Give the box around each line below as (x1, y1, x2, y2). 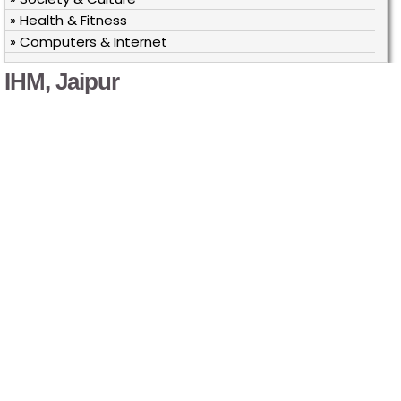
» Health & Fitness (10, 11, 127, 30)
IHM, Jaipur (4, 69, 119, 94)
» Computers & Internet (10, 32, 167, 51)
